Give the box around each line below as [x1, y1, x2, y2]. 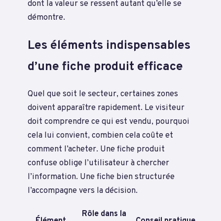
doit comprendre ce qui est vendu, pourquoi [28, 116, 189, 127]
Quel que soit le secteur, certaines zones [28, 88, 178, 99]
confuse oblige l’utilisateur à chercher [28, 157, 169, 168]
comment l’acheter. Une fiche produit [28, 144, 165, 154]
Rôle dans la [81, 209, 126, 220]
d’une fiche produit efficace [28, 59, 183, 74]
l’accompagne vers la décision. [28, 185, 138, 196]
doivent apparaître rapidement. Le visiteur [28, 102, 184, 113]
